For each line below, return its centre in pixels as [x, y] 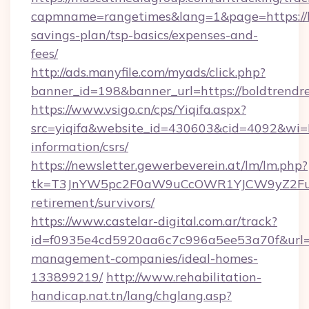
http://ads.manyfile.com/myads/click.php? [148, 72]
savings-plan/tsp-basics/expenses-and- [144, 35]
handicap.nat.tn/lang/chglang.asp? [131, 296]
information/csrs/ [80, 147]
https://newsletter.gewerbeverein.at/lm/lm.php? [169, 165]
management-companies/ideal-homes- [144, 258]
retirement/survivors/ [93, 202]
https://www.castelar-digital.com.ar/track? [154, 221]
